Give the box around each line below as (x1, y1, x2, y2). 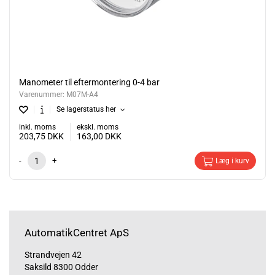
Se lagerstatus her (56, 105, 118, 114)
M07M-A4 (66, 90, 98, 99)
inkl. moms (19, 123, 56, 132)
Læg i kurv (215, 157, 249, 166)
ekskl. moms (77, 123, 118, 132)
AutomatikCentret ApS (25, 227, 129, 239)
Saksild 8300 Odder (25, 262, 98, 273)
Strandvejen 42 (25, 250, 82, 260)
